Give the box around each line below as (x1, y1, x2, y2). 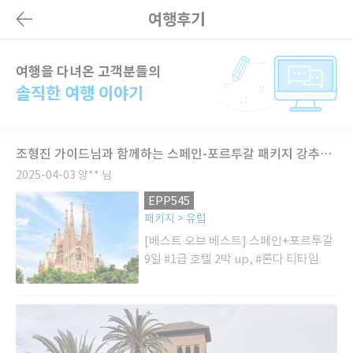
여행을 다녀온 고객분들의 (16, 63, 161, 80)
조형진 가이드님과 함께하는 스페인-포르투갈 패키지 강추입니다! (320, 146, 332, 162)
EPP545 (148, 193, 191, 208)
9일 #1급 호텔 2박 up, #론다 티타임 (144, 251, 320, 266)
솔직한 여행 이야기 (16, 83, 143, 104)
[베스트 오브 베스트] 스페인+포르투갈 (144, 233, 334, 248)
